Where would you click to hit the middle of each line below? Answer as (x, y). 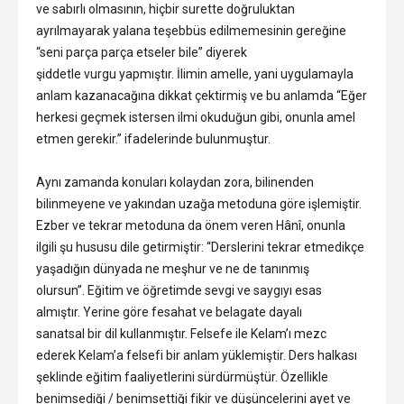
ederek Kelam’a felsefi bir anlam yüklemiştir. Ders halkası (197, 356)
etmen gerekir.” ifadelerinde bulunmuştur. (153, 139)
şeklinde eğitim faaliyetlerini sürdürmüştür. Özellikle (182, 377)
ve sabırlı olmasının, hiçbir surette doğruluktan (165, 9)
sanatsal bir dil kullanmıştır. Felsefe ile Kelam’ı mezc (181, 334)
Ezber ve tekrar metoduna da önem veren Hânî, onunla (191, 226)
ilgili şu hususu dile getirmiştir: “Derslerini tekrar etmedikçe (200, 248)
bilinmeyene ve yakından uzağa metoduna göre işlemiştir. (199, 204)
